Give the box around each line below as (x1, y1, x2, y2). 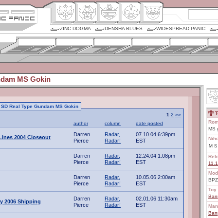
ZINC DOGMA (60, 26, 91, 31)
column (105, 121, 121, 126)
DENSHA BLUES (105, 26, 143, 31)
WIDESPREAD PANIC (156, 26, 205, 31)
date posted (136, 121, 163, 126)
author (73, 121, 88, 126)
